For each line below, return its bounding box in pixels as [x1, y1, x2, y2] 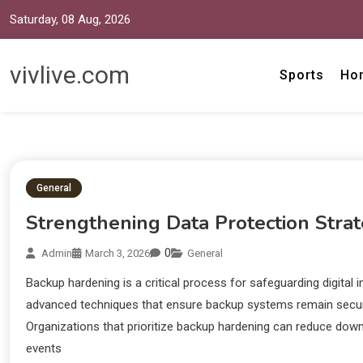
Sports [280, 67, 325, 83]
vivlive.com [10, 61, 130, 89]
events [26, 341, 62, 357]
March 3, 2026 [85, 247, 150, 260]
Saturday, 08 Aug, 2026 [10, 11, 130, 27]
